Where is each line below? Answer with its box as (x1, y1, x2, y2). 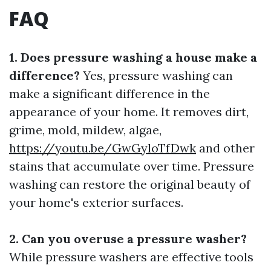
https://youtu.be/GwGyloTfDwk (9, 140, 196, 155)
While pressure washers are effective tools (9, 249, 253, 264)
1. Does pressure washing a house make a (9, 50, 257, 65)
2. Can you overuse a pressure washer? (9, 231, 247, 246)
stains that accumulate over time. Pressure (9, 158, 254, 174)
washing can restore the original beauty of (9, 177, 250, 192)
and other (196, 140, 255, 155)
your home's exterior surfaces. (9, 195, 183, 210)
